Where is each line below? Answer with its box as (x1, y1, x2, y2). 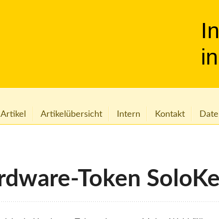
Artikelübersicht (41, 109, 103, 119)
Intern (116, 109, 140, 119)
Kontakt (154, 109, 185, 119)
